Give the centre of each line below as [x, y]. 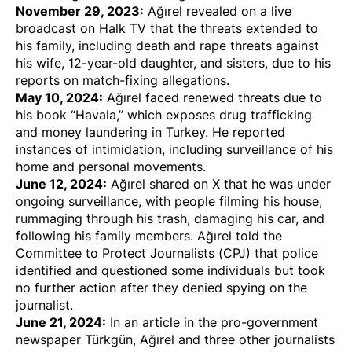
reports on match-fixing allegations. [123, 81]
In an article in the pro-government [212, 323]
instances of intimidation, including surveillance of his [174, 150]
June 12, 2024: [61, 184]
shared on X [185, 184]
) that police [282, 253]
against [295, 46]
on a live [264, 11]
